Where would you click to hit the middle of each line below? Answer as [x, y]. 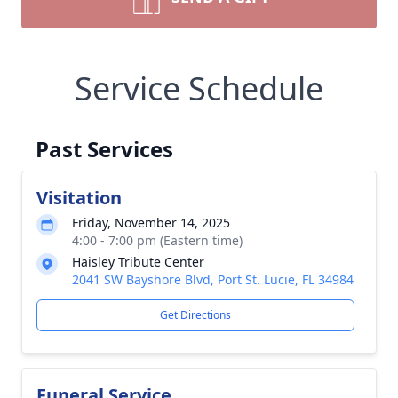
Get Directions [195, 315]
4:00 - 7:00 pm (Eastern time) [157, 240]
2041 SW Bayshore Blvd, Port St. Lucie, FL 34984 [213, 279]
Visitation [79, 198]
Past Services [104, 149]
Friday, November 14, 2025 [151, 223]
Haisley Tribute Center [138, 262]
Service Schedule [199, 88]
